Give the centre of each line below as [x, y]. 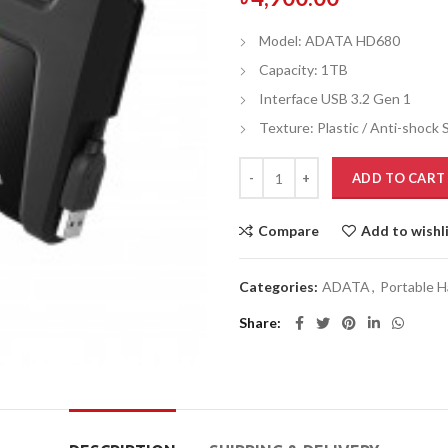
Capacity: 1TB [303, 69]
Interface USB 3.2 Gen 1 [335, 98]
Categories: [280, 286]
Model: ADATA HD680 [329, 40]
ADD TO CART [399, 178]
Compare [288, 230]
